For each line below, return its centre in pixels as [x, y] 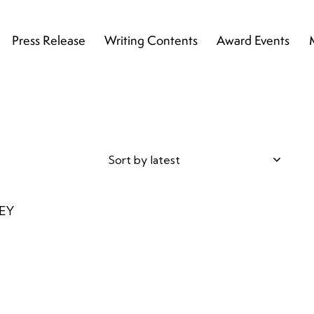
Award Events [253, 41]
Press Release [49, 41]
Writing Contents [151, 41]
